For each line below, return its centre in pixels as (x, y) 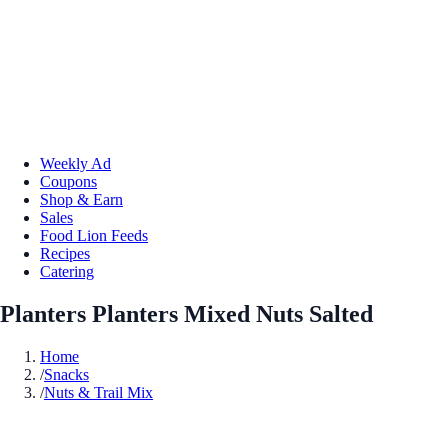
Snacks (66, 374)
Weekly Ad (75, 163)
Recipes (65, 253)
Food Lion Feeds (94, 235)
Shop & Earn (81, 199)
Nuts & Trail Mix (98, 392)
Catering (67, 271)
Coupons (68, 181)
